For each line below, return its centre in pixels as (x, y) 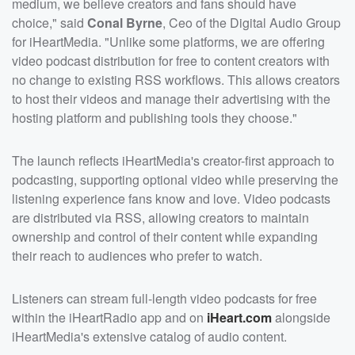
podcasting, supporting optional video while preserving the (175, 179)
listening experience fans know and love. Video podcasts (171, 198)
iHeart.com (239, 317)
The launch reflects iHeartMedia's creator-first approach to (173, 160)
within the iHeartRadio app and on (109, 317)
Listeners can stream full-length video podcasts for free (164, 298)
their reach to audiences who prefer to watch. (137, 255)
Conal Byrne (125, 22)
